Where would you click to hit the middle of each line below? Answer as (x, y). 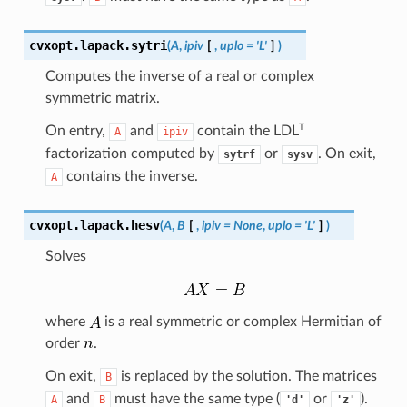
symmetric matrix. (102, 98)
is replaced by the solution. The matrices (247, 376)
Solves (65, 256)
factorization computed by (131, 153)
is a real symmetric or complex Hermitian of (241, 321)
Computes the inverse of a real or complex (179, 76)
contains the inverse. (130, 176)
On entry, (77, 130)
